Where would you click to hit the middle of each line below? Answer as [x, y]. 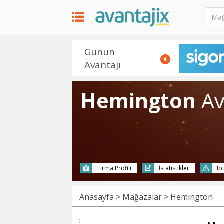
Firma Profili [114, 168]
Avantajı [103, 65]
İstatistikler [174, 168]
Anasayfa [97, 197]
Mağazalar [142, 197]
